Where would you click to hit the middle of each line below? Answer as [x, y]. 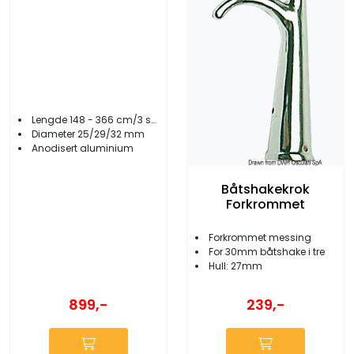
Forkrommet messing [260, 237]
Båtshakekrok [265, 189]
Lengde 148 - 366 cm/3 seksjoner [91, 120]
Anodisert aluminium [83, 149]
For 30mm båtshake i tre [267, 251]
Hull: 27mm [235, 265]
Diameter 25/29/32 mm [88, 134]
